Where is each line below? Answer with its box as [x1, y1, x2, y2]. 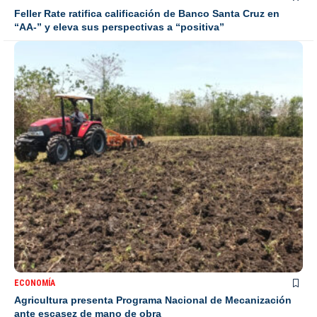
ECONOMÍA [14, 277, 55, 288]
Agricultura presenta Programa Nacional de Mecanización [14, 294, 292, 306]
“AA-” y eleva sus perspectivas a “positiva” [14, 21, 224, 33]
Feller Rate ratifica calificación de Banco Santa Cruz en [14, 8, 279, 20]
